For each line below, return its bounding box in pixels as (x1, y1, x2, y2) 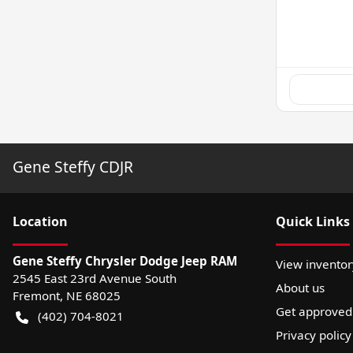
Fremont (13, 287, 60, 303)
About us (276, 279, 325, 295)
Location (13, 212, 68, 230)
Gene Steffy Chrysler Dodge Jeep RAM (13, 252, 237, 269)
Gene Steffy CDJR (13, 155, 133, 177)
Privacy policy (276, 326, 351, 343)
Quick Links (276, 212, 350, 230)
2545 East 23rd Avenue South (13, 269, 176, 286)
